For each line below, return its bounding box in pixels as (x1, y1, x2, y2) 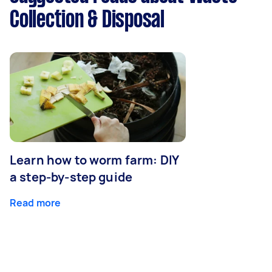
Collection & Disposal (10, 9, 165, 32)
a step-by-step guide (10, 168, 132, 185)
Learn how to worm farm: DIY (10, 151, 180, 168)
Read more (10, 195, 61, 209)
